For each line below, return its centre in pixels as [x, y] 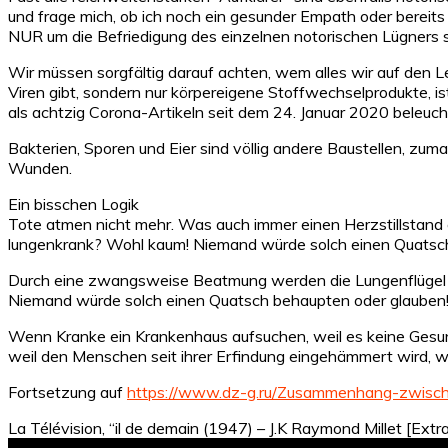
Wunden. [40, 167]
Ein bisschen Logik [73, 203]
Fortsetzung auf [67, 391]
